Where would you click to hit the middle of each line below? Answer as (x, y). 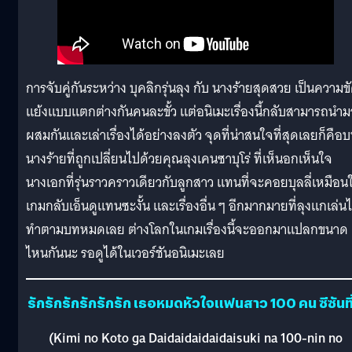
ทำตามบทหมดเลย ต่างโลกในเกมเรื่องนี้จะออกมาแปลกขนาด (187, 230)
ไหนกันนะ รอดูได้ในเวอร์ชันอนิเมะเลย (125, 254)
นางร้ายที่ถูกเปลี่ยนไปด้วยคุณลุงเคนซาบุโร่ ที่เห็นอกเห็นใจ (179, 159)
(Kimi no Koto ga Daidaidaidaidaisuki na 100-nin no (196, 339)
